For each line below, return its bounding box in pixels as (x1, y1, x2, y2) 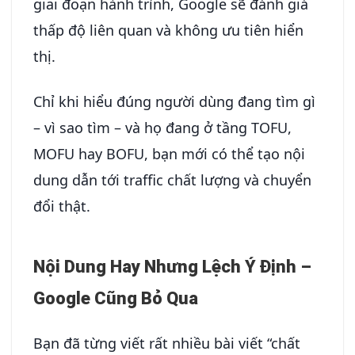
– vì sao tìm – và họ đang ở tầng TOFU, (33, 117, 292, 137)
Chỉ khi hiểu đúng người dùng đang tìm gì (33, 91, 315, 111)
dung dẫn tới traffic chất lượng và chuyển (33, 170, 311, 189)
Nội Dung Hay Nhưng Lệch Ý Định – (33, 256, 311, 277)
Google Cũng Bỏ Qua (33, 288, 198, 308)
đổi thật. (33, 196, 90, 216)
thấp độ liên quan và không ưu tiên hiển (33, 21, 303, 40)
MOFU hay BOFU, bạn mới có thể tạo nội (33, 143, 305, 163)
